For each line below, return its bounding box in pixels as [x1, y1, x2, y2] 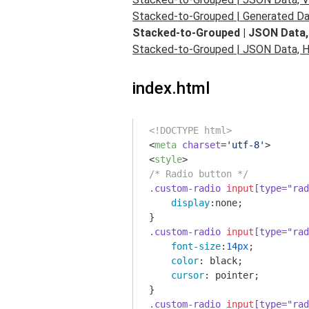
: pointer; [204, 270, 259, 281]
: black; [199, 255, 243, 266]
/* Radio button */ [149, 168, 248, 179]
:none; [210, 197, 243, 208]
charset [182, 139, 221, 150]
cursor [171, 270, 204, 281]
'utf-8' [226, 139, 265, 150]
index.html [132, 79, 210, 98]
